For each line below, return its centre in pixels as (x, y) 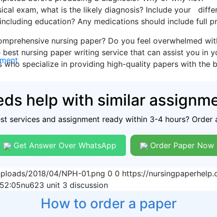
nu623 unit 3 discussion (64, 185)
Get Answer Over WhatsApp (63, 145)
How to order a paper (108, 203)
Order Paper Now (181, 145)
